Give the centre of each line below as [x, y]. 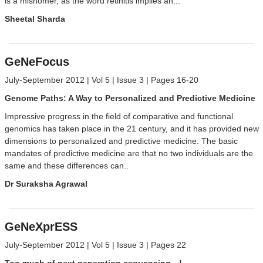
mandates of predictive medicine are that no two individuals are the [129, 154]
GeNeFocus [37, 62]
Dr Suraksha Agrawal [46, 184]
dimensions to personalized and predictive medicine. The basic [121, 141]
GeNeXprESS [41, 227]
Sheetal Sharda [35, 19]
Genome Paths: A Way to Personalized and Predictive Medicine [130, 98]
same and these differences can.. [66, 166]
